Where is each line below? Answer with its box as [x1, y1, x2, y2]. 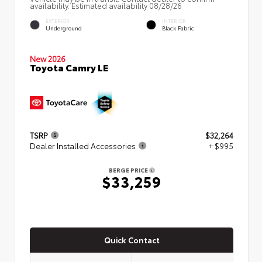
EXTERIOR [46, 17, 70, 24]
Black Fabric [162, 23, 194, 32]
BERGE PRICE [108, 165, 149, 174]
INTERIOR [162, 17, 186, 24]
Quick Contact [104, 234, 160, 245]
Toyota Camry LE [30, 60, 108, 74]
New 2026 [30, 53, 65, 64]
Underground [46, 23, 82, 32]
